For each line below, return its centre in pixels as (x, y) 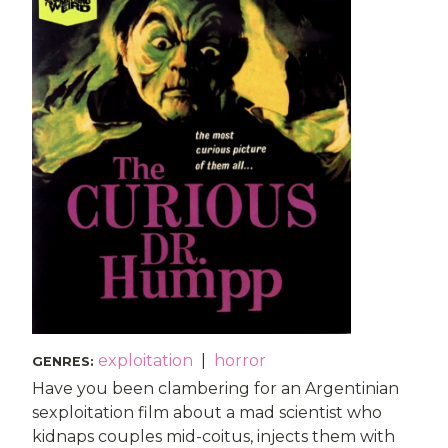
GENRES (61, 361)
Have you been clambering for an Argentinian (215, 388)
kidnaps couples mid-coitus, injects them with (213, 436)
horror (240, 360)
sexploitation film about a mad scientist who (207, 412)
